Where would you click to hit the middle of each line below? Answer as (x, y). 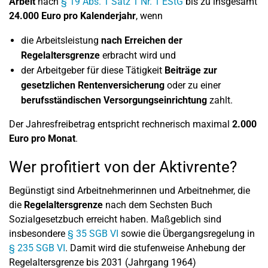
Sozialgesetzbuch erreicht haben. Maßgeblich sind (115, 219)
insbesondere (38, 234)
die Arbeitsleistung (61, 40)
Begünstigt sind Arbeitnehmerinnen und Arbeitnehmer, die (130, 191)
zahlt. (220, 100)
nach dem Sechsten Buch (158, 205)
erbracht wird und (138, 55)
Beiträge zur (191, 70)
